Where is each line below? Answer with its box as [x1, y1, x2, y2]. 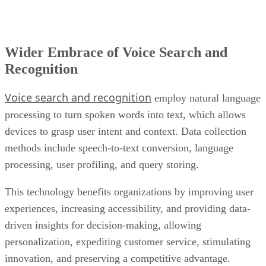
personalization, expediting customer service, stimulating [5, 236, 251, 248]
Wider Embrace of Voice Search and [5, 45, 227, 61]
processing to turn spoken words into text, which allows [5, 109, 246, 121]
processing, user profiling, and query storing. [5, 159, 202, 171]
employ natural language [151, 92, 261, 104]
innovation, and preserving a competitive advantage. [5, 252, 233, 265]
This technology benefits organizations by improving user [5, 186, 254, 198]
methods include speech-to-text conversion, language [5, 142, 233, 154]
